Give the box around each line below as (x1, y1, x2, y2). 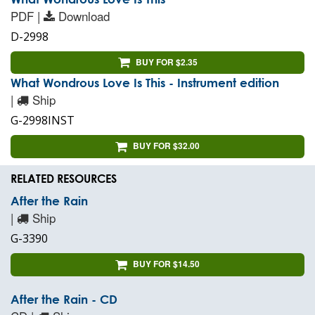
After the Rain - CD (11, 292, 117, 307)
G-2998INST (11, 112, 75, 129)
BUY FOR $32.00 (133, 139, 200, 153)
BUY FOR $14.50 (133, 257, 200, 271)
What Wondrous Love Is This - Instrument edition (11, 76, 279, 90)
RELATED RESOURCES (11, 172, 117, 186)
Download (58, 6, 110, 25)
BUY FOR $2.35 (135, 55, 198, 68)
